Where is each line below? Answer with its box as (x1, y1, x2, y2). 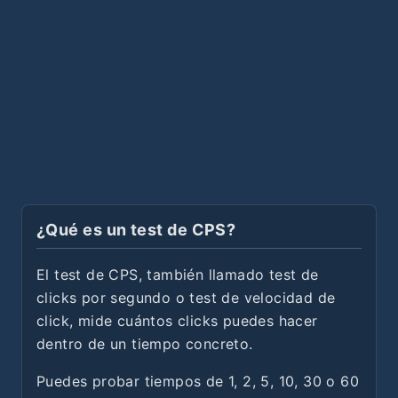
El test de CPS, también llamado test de (36, 266, 319, 283)
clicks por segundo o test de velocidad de (36, 289, 336, 306)
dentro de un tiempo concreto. (36, 335, 253, 353)
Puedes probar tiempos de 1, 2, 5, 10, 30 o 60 (36, 372, 359, 390)
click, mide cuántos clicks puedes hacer (36, 312, 318, 330)
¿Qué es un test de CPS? (36, 220, 236, 239)
